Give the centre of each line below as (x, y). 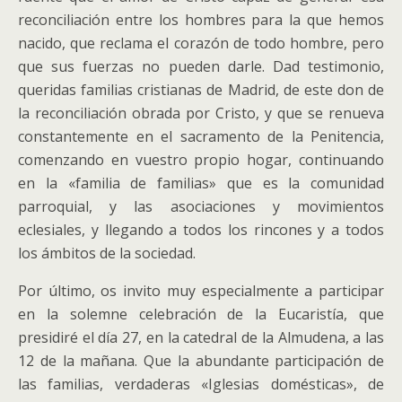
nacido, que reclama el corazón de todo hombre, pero (201, 43)
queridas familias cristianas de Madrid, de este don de (201, 90)
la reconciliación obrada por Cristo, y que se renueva (201, 113)
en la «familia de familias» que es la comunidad (201, 183)
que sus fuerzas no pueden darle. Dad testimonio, (201, 66)
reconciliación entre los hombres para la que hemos (201, 20)
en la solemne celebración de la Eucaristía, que (201, 314)
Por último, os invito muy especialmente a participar (201, 291)
